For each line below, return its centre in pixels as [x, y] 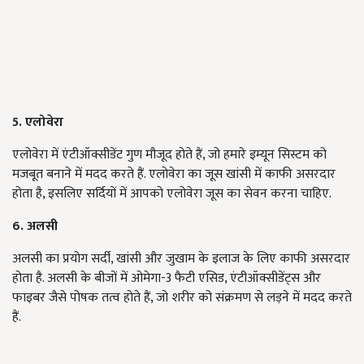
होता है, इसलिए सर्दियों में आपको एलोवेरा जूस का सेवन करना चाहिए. [172, 194]
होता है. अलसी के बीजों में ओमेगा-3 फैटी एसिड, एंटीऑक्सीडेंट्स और [167, 279]
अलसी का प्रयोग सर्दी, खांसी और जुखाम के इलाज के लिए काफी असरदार [181, 259]
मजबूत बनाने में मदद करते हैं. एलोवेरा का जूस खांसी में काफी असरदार [174, 175]
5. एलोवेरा [38, 123]
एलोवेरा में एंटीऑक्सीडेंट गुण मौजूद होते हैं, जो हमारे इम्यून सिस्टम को [169, 155]
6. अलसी [35, 227]
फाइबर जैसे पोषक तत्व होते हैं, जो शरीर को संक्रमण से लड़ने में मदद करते [182, 298]
